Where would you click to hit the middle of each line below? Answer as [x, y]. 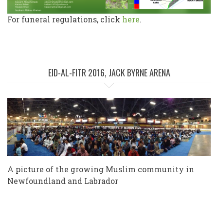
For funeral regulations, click [65, 19]
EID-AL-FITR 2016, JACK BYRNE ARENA [109, 73]
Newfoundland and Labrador [63, 181]
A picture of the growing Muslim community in [101, 169]
